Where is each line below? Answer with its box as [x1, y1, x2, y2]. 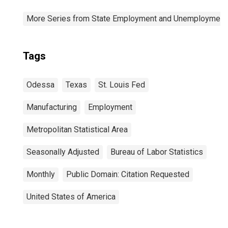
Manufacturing [26, 102, 77, 112]
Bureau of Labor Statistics [110, 147, 203, 157]
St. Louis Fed [98, 80, 145, 90]
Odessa [26, 80, 54, 90]
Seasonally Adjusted [26, 147, 99, 157]
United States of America [26, 192, 116, 202]
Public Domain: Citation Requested [66, 169, 189, 179]
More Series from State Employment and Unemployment [26, 14, 227, 23]
